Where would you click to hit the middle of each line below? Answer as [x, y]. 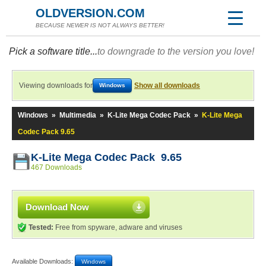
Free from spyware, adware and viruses [118, 227]
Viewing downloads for [56, 85]
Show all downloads [167, 85]
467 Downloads [56, 167]
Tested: [41, 227]
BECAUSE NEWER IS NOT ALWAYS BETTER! [100, 25]
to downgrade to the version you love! [176, 51]
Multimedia [78, 115]
